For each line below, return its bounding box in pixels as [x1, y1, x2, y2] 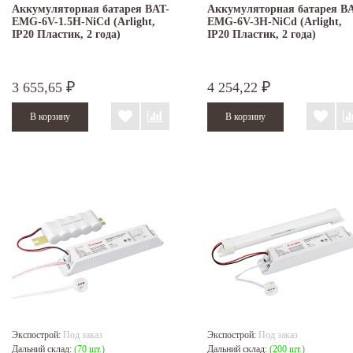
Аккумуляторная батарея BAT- [12, 3, 169, 16]
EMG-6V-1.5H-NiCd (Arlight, [12, 16, 155, 28]
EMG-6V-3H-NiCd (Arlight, [207, 16, 342, 28]
